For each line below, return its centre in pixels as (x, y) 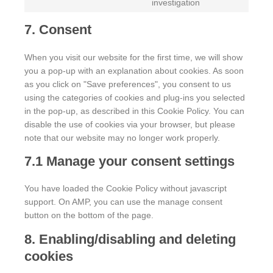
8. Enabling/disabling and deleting (130, 239)
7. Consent (58, 30)
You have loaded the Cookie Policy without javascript (126, 188)
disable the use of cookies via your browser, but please (130, 124)
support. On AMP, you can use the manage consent (123, 202)
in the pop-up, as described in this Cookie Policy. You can (134, 111)
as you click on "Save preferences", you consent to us (128, 84)
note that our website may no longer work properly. (122, 138)
